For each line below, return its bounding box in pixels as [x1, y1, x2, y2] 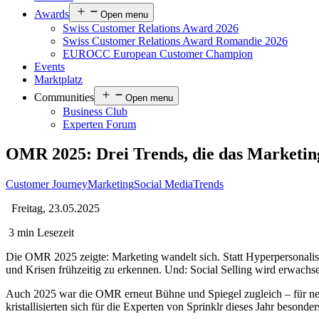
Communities [34, 90, 94, 103]
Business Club [63, 105, 127, 117]
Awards [34, 7, 69, 20]
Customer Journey [6, 178, 88, 191]
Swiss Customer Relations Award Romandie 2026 [63, 34, 288, 47]
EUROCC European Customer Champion [63, 47, 253, 60]
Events [34, 60, 65, 73]
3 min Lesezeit [9, 226, 74, 239]
